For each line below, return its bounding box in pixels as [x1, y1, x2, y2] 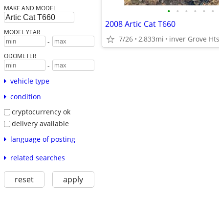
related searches [10, 153, 65, 162]
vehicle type [10, 76, 49, 86]
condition [10, 92, 41, 102]
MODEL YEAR [3, 28, 40, 36]
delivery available [11, 118, 69, 128]
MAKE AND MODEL [3, 4, 56, 12]
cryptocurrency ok [11, 107, 70, 117]
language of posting [10, 134, 75, 144]
